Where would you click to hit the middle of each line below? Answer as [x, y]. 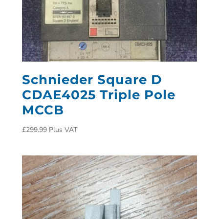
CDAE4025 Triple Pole [99, 95]
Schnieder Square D [92, 79]
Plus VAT [63, 130]
